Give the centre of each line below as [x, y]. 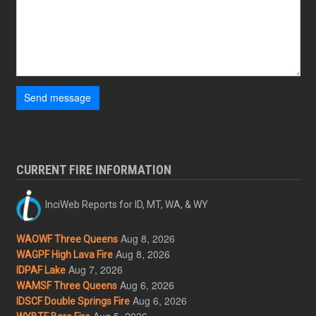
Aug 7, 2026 [95, 269]
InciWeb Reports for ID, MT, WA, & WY [124, 204]
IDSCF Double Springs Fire [73, 301]
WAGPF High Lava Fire [64, 254]
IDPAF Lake [41, 270]
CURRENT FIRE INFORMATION [93, 169]
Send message [57, 98]
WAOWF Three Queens [67, 239]
